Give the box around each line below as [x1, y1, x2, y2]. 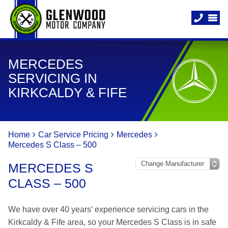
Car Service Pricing [38, 130, 108, 139]
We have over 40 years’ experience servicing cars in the [8, 205, 209, 214]
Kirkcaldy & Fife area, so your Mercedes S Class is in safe [8, 218, 216, 226]
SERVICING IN [8, 71, 97, 86]
